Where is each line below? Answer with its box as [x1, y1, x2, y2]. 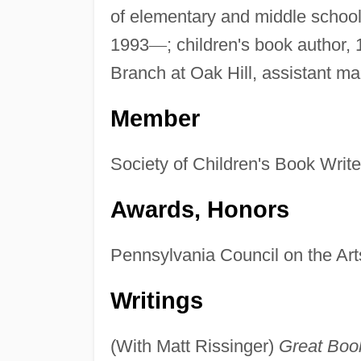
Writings [110, 288, 203, 314]
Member [110, 106, 200, 132]
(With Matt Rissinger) [110, 336, 279, 357]
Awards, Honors [110, 197, 289, 223]
